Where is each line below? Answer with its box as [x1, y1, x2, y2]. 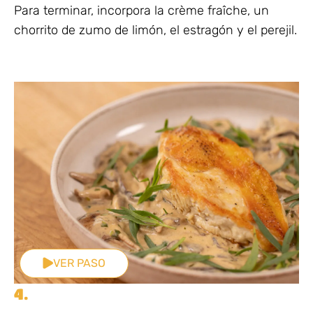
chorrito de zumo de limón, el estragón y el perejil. [14, 22, 297, 38]
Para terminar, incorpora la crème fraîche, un [14, 2, 269, 18]
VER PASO [53, 256, 105, 270]
